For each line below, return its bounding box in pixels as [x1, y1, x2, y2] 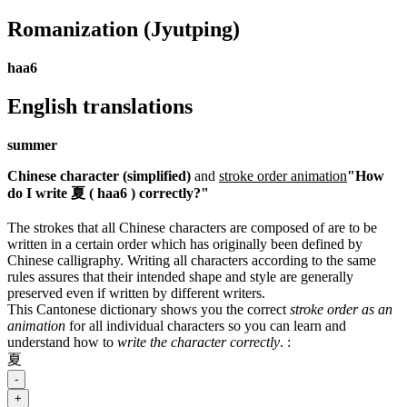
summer [7, 136, 57, 153]
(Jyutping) [138, 16, 240, 41]
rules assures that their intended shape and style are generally [7, 268, 353, 284]
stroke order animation [219, 167, 347, 184]
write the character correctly [117, 333, 280, 350]
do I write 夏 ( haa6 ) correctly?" [7, 184, 209, 201]
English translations [7, 94, 193, 118]
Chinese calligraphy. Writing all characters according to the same [7, 252, 376, 268]
